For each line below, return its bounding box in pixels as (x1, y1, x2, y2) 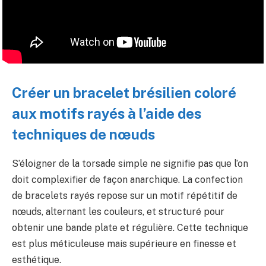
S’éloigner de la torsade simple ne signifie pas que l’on (12, 158, 248, 170)
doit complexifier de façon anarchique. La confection (12, 174, 243, 186)
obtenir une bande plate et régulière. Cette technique (12, 222, 248, 234)
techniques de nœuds (12, 126, 155, 143)
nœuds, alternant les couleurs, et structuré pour (12, 206, 224, 218)
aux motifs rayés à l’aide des (12, 105, 201, 122)
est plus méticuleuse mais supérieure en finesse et (12, 238, 236, 250)
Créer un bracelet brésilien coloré (12, 84, 236, 102)
